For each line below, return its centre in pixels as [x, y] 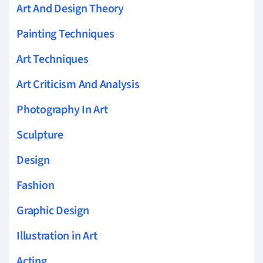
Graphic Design [53, 210]
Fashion [36, 185]
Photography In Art [62, 109]
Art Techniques [53, 59]
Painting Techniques [65, 34]
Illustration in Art [57, 236]
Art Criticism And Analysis [78, 84]
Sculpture [40, 135]
